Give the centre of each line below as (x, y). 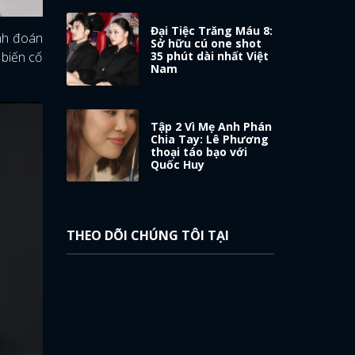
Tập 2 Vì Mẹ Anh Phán (212, 127)
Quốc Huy (178, 165)
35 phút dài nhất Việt (210, 55)
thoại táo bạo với (199, 152)
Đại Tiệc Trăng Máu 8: (212, 30)
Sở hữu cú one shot (206, 43)
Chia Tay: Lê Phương (210, 139)
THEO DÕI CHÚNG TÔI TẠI (147, 236)
